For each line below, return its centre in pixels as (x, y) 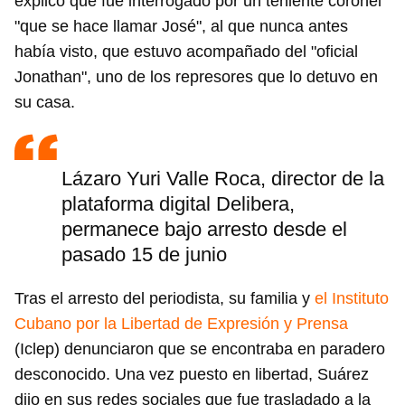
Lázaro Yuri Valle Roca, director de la (223, 179)
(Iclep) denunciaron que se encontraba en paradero (200, 349)
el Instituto (352, 299)
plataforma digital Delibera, (178, 204)
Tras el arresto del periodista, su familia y (165, 299)
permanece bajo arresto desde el (204, 230)
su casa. (45, 103)
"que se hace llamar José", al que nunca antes (181, 27)
